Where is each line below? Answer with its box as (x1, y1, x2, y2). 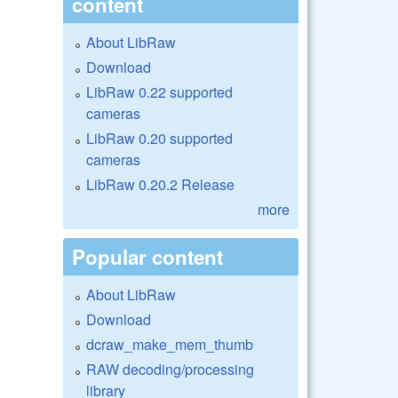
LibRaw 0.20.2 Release (86, 173, 235, 195)
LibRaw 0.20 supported (86, 127, 233, 148)
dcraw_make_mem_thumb (86, 333, 253, 354)
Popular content (72, 242, 223, 271)
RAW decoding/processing (86, 358, 254, 379)
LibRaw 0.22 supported (86, 81, 233, 102)
